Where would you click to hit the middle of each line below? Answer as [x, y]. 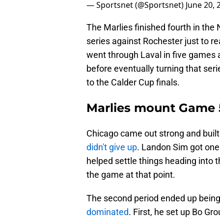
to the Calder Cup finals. [134, 82]
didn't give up [112, 147]
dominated [108, 212]
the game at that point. [131, 175]
